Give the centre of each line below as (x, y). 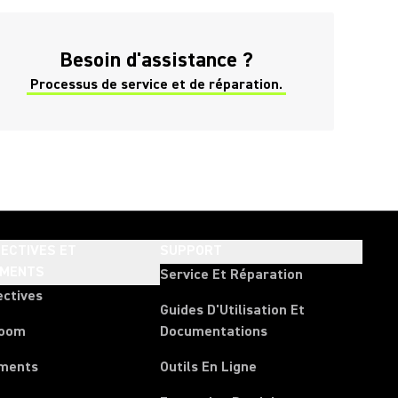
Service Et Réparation (232, 275)
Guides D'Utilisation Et (233, 310)
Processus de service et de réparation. (156, 84)
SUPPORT (191, 251)
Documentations (214, 331)
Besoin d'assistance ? (156, 60)
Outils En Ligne (209, 367)
